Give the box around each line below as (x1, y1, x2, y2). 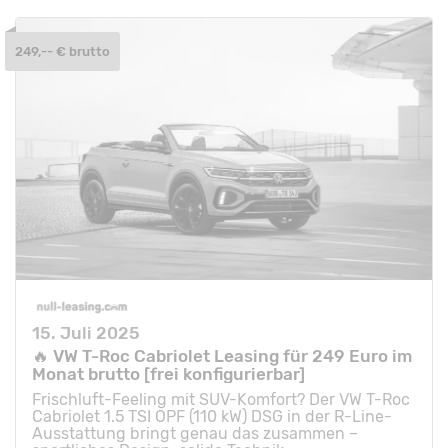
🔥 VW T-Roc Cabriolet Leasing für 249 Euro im (32, 345, 412, 366)
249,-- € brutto (15, 44, 110, 60)
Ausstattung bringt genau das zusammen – (32, 423, 358, 443)
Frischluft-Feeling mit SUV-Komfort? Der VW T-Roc (32, 389, 410, 409)
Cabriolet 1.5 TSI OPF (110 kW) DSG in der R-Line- (32, 406, 392, 426)
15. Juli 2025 (32, 322, 140, 343)
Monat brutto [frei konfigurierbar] (32, 363, 305, 384)
